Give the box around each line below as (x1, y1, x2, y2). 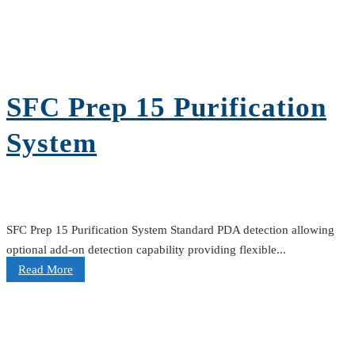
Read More (18, 263, 73, 277)
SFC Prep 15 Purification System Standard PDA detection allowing (6, 223, 334, 237)
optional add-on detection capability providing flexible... (6, 243, 286, 257)
